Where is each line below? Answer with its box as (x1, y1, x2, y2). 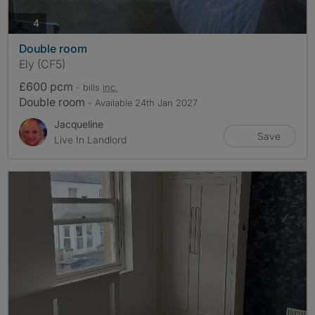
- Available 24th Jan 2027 (88, 96, 198, 108)
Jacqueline (54, 117, 103, 130)
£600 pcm (19, 79, 76, 94)
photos (39, 16, 70, 28)
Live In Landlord (54, 133, 127, 146)
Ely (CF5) (19, 56, 65, 71)
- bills (76, 81, 103, 93)
